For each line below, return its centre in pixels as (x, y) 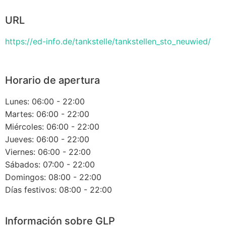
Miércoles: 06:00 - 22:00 (52, 127)
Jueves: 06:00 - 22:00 (47, 139)
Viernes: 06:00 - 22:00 (48, 152)
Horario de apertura (52, 80)
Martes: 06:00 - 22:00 (47, 114)
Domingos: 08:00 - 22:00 (53, 177)
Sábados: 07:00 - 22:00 (50, 165)
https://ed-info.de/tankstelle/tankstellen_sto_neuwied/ (108, 42)
